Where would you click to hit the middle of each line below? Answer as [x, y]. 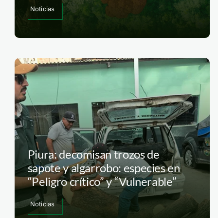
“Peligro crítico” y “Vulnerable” [102, 182]
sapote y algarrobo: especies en [104, 168]
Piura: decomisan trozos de [93, 154]
